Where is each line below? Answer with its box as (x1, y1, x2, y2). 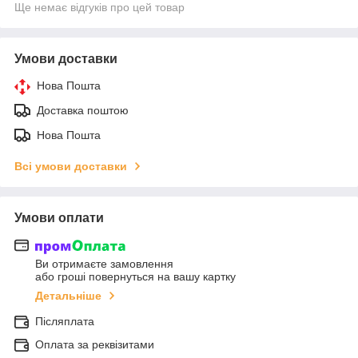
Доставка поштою (37, 103, 129, 117)
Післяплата (35, 315, 94, 328)
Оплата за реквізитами (35, 338, 154, 352)
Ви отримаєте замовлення (35, 257, 173, 271)
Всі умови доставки (14, 159, 127, 173)
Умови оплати (14, 210, 104, 225)
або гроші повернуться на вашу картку (35, 270, 236, 284)
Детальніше (35, 289, 101, 303)
